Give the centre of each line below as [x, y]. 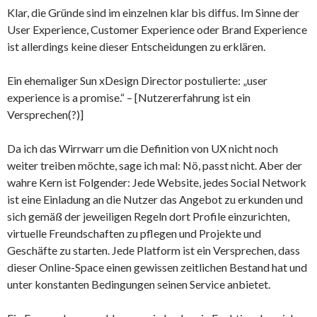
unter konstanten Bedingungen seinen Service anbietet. [139, 284]
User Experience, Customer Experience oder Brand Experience [157, 29]
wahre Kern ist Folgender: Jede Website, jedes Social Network [157, 182]
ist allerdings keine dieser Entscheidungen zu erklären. [136, 46]
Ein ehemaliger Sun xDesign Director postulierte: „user [137, 80]
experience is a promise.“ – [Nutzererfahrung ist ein [129, 97]
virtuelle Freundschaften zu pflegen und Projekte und [134, 233]
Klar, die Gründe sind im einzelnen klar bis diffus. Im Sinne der [153, 12]
